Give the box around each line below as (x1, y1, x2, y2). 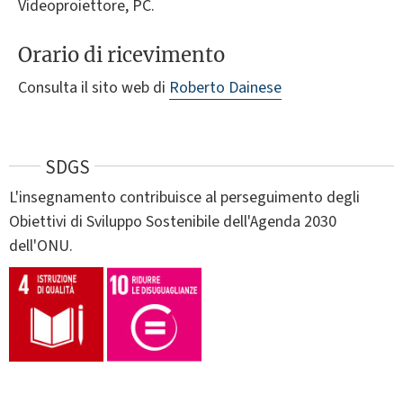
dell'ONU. (9, 234, 73, 257)
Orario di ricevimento (18, 41, 225, 67)
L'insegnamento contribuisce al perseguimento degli (9, 185, 360, 209)
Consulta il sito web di (18, 76, 169, 99)
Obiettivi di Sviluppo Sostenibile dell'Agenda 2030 (9, 210, 336, 233)
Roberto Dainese (169, 76, 282, 99)
